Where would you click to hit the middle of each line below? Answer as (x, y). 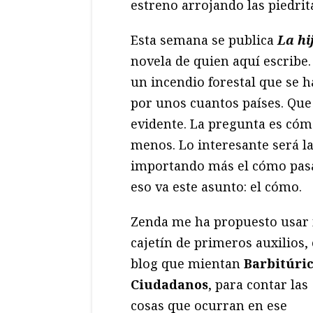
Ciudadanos (169, 284)
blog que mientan (187, 263)
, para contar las (258, 284)
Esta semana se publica (204, 39)
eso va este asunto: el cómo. (216, 186)
